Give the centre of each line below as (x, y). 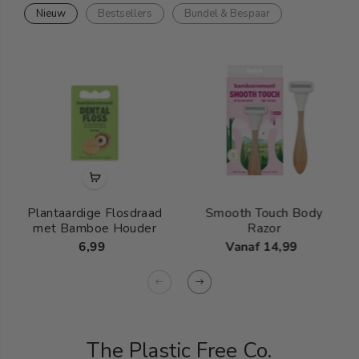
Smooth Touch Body (264, 213)
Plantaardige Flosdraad (95, 213)
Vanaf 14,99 (261, 247)
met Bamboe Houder (95, 228)
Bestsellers (125, 13)
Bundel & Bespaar (227, 13)
